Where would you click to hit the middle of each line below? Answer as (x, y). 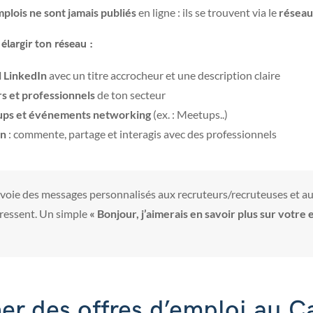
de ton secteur (130, 95)
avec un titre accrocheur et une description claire (163, 75)
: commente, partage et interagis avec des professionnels (141, 134)
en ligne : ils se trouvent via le (207, 13)
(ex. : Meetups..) (189, 115)
